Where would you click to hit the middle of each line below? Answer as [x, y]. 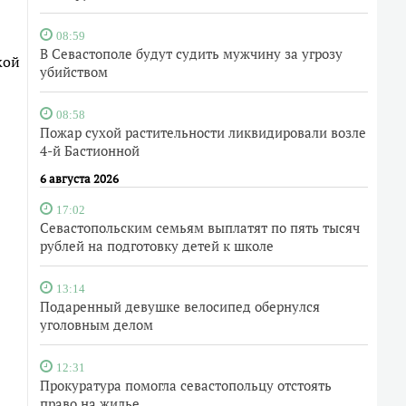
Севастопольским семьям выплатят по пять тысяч [200, 227]
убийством [74, 72]
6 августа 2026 [79, 179]
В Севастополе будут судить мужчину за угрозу [191, 53]
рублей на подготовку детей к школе [157, 246]
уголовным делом [97, 324]
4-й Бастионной [90, 150]
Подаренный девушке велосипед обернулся [180, 306]
